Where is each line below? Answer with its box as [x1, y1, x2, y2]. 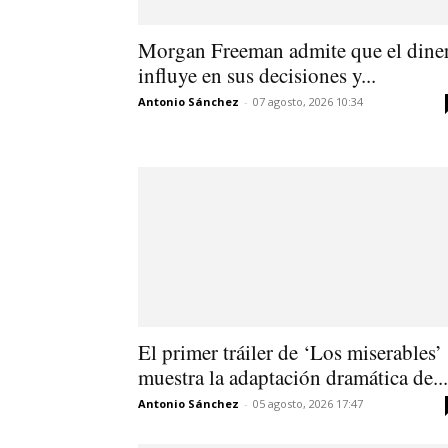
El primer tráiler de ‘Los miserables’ [138, 337, 442, 366]
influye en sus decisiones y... [138, 60, 376, 89]
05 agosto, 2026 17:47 [253, 395, 363, 411]
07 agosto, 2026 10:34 [253, 93, 363, 109]
